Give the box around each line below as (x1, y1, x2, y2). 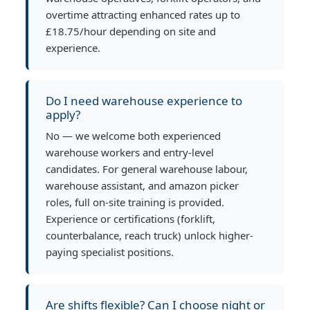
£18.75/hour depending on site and (46, 24, 216, 38)
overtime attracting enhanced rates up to (46, 7, 240, 21)
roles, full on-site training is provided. (46, 194, 224, 209)
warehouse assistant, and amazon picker (46, 178, 239, 192)
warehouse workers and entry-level (46, 145, 214, 159)
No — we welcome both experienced (46, 128, 221, 143)
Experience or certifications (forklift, (46, 211, 215, 226)
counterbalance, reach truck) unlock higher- (46, 228, 253, 242)
